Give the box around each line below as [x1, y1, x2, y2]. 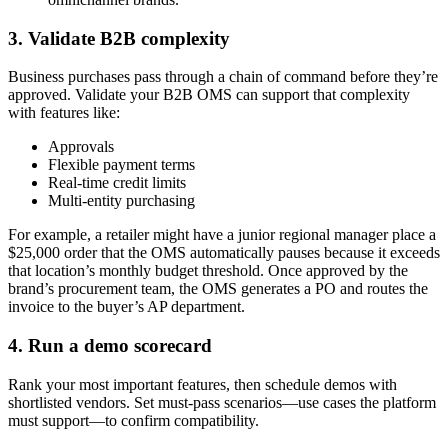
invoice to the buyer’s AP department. [8, 298, 245, 316]
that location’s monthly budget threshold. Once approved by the [8, 262, 408, 280]
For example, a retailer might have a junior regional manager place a [8, 226, 436, 244]
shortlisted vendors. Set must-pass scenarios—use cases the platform [8, 393, 436, 411]
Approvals [48, 138, 114, 156]
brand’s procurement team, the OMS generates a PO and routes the [8, 280, 428, 298]
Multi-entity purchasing [48, 192, 195, 210]
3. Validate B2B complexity [8, 27, 230, 49]
